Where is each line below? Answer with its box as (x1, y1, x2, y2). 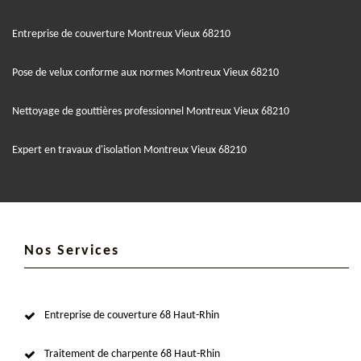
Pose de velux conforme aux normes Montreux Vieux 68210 (12, 66, 279, 79)
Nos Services (24, 243, 119, 259)
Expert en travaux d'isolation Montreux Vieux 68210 (12, 143, 247, 156)
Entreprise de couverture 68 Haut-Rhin (44, 309, 219, 322)
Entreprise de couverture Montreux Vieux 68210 (12, 27, 230, 40)
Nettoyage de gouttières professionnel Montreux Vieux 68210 (12, 105, 289, 118)
